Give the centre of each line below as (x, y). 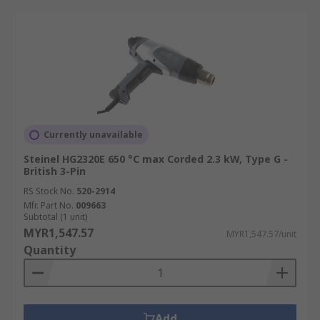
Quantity (50, 250)
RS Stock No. (49, 191)
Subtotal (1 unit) (55, 217)
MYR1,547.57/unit (261, 234)
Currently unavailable (93, 135)
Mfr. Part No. (49, 205)
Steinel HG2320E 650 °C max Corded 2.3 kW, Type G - (156, 159)
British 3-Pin (55, 171)
